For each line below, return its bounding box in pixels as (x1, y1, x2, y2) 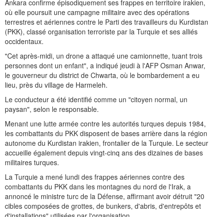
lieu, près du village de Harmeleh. (5, 80, 108, 90)
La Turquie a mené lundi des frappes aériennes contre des (5, 172, 185, 182)
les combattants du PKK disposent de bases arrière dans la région (5, 128, 207, 139)
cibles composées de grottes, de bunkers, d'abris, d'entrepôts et (5, 201, 201, 211)
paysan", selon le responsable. (5, 104, 99, 114)
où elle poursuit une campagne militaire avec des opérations (5, 7, 189, 17)
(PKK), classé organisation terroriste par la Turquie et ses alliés (5, 27, 198, 37)
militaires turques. (5, 157, 59, 168)
